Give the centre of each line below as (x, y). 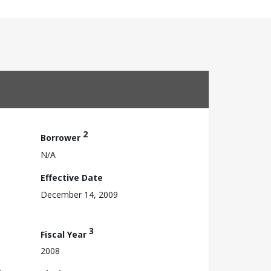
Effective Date (72, 177)
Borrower (62, 137)
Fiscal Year (65, 234)
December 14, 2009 (79, 194)
